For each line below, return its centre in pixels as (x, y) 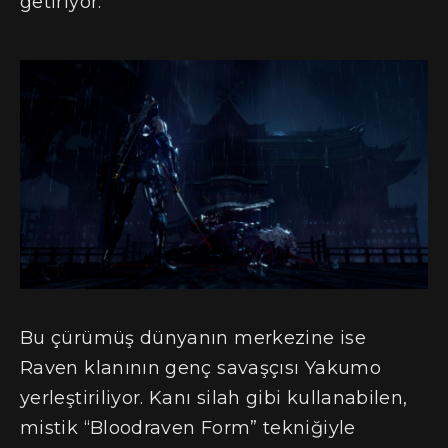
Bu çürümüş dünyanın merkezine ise (193, 338)
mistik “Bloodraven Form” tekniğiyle (188, 428)
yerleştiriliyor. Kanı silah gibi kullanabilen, (214, 398)
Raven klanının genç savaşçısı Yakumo (200, 368)
